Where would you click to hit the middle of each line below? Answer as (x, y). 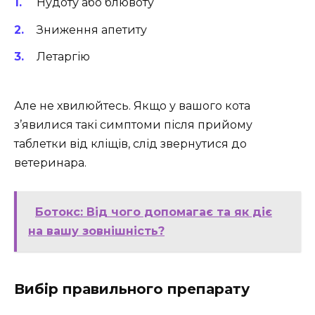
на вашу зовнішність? (96, 231)
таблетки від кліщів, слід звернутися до (130, 144)
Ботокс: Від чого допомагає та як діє (154, 212)
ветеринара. (50, 163)
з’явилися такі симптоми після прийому (133, 125)
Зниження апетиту (92, 30)
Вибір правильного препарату (132, 289)
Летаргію (63, 56)
